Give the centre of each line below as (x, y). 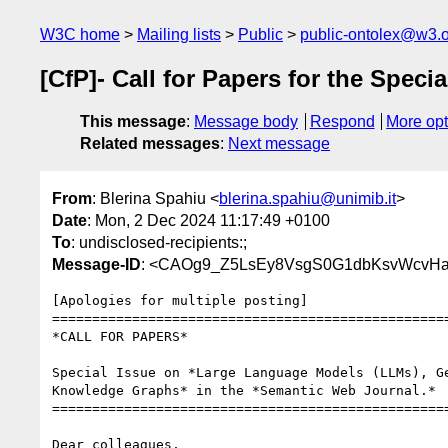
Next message (279, 144)
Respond (342, 122)
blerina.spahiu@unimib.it (307, 198)
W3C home (80, 34)
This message (133, 122)
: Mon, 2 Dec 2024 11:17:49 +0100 (208, 220)
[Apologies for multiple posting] (180, 300)
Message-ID (96, 264)
